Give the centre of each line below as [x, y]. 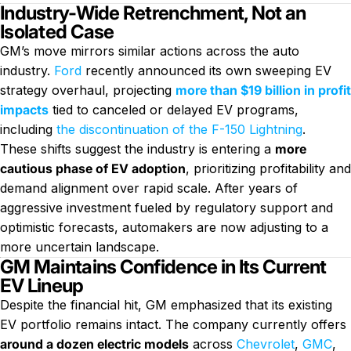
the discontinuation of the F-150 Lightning [179, 129]
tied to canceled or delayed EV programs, [174, 110]
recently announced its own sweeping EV [208, 71]
